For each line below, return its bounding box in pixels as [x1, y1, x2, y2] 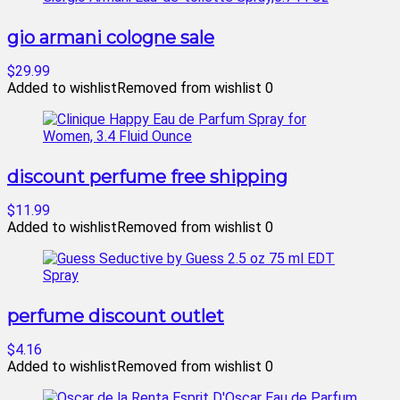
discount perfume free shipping [7, 166, 287, 187]
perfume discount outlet [7, 305, 224, 327]
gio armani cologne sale [7, 27, 214, 48]
